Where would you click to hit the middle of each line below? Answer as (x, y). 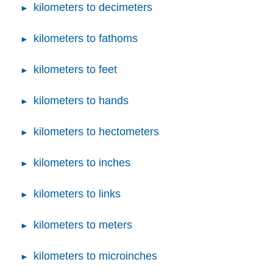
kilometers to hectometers (96, 131)
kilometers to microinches (95, 256)
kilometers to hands (81, 100)
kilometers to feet (75, 69)
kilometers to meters (83, 225)
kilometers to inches (82, 162)
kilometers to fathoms (86, 38)
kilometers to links (77, 193)
